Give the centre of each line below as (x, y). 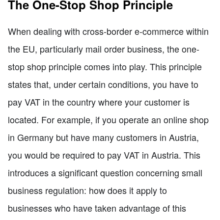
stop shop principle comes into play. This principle (105, 67)
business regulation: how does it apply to (87, 190)
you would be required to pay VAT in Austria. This (104, 155)
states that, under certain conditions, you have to (103, 84)
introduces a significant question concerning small (105, 173)
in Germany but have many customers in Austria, (103, 137)
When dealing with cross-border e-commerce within (108, 31)
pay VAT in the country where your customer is (99, 102)
